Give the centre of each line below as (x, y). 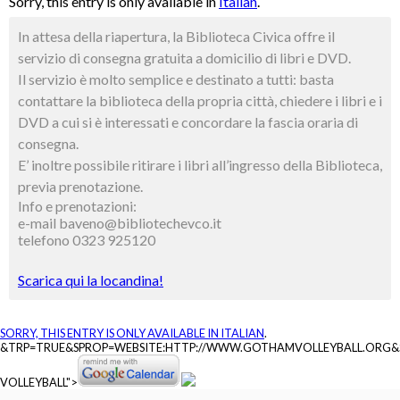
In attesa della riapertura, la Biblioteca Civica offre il (176, 36)
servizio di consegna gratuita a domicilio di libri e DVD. (184, 58)
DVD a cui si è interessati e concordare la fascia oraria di (188, 122)
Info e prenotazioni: (77, 206)
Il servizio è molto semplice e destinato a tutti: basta (176, 79)
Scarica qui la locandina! (91, 280)
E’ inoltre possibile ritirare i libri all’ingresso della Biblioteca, (200, 165)
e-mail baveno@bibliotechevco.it (120, 223)
